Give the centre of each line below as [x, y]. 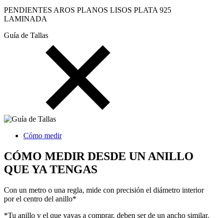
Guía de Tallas [26, 36]
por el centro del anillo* [40, 199]
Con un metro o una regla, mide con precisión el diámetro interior [104, 190]
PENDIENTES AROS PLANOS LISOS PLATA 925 [88, 10]
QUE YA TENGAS [51, 170]
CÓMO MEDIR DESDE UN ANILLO [99, 156]
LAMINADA [26, 19]
